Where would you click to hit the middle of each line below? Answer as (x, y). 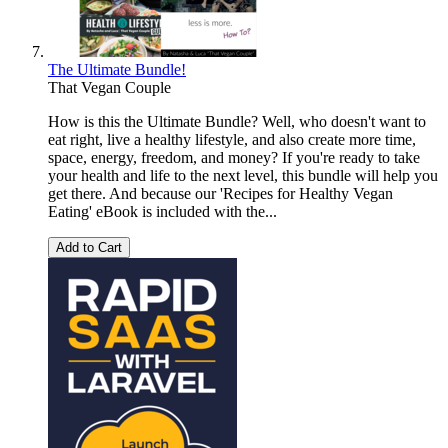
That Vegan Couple (109, 88)
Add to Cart (89, 248)
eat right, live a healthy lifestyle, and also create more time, (232, 140)
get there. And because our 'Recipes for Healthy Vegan (220, 194)
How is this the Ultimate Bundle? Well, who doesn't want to (237, 122)
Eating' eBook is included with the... (162, 212)
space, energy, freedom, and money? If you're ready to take (234, 158)
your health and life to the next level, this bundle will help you (243, 176)
